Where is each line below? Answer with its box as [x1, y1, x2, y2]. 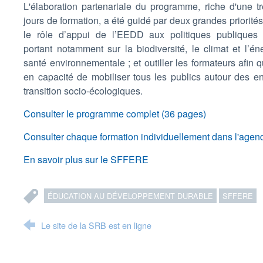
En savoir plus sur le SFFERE [23, 153, 149, 166]
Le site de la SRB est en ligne [41, 219, 152, 231]
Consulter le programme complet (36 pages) [23, 107, 207, 120]
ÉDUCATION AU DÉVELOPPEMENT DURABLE [48, 190, 214, 201]
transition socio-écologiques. [23, 84, 143, 97]
